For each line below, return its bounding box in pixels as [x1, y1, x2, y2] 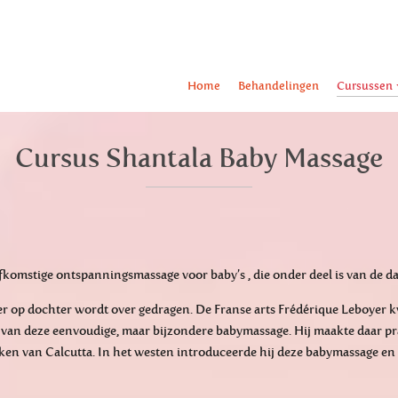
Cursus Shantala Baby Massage [15, 142, 383, 174]
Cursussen [336, 79, 393, 92]
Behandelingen [237, 79, 319, 92]
